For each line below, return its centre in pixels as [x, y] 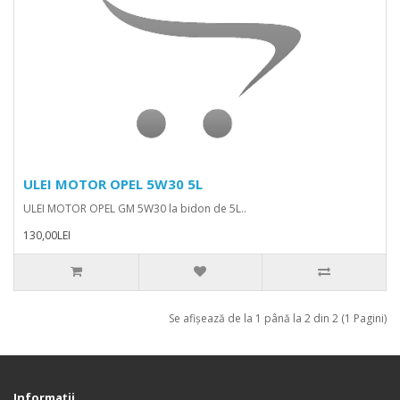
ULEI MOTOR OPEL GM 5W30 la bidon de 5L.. [135, 208]
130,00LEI [47, 235]
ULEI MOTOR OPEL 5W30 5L [113, 184]
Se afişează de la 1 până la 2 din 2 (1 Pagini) [278, 318]
